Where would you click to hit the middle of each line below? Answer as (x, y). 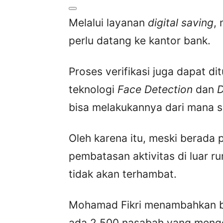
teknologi (93, 90)
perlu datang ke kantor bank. (140, 41)
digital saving (181, 23)
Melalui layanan (108, 23)
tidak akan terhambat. (123, 174)
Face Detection (157, 90)
